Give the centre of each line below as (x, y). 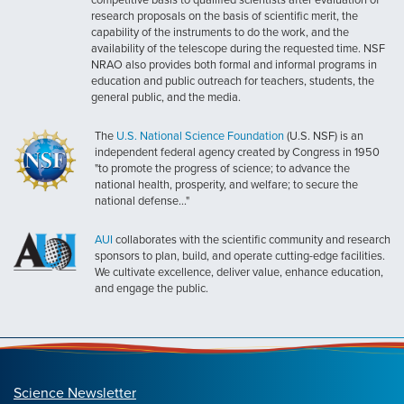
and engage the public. (151, 289)
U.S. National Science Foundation (200, 136)
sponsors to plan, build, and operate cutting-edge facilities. (240, 256)
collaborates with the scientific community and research (252, 240)
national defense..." (142, 201)
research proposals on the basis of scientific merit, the (225, 16)
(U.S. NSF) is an (324, 136)
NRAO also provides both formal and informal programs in (234, 65)
